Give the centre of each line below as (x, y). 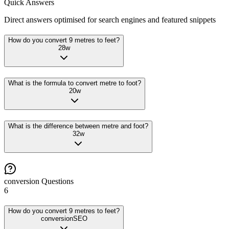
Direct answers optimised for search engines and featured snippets (110, 19)
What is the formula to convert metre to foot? (75, 83)
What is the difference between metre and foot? (78, 126)
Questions (56, 181)
